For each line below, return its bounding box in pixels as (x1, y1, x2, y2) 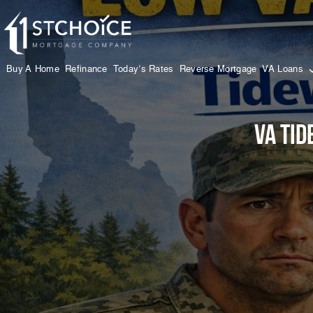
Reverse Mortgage (179, 64, 257, 74)
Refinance (65, 64, 108, 74)
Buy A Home (6, 64, 59, 74)
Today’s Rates (112, 64, 174, 74)
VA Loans (262, 64, 307, 74)
